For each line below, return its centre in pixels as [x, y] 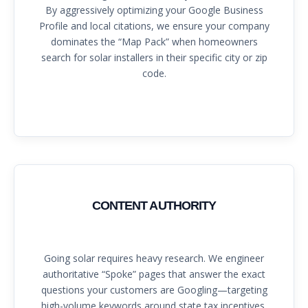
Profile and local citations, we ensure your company [154, 26]
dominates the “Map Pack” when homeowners [154, 42]
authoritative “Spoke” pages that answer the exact [154, 274]
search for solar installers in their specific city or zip [154, 58]
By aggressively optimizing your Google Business [154, 10]
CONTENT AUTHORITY [154, 206]
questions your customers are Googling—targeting [154, 290]
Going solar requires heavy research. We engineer [154, 258]
